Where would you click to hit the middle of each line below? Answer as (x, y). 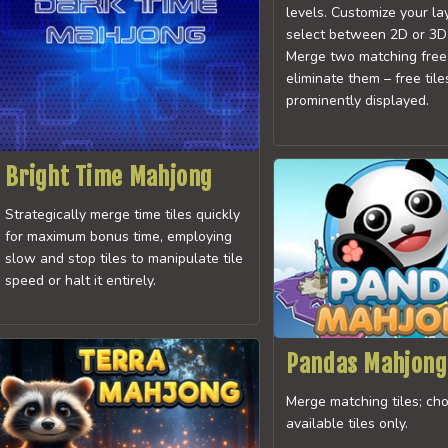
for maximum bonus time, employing (118, 236)
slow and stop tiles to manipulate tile (123, 258)
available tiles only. (347, 423)
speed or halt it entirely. (80, 280)
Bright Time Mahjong (108, 176)
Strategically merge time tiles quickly (122, 214)
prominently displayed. (358, 101)
